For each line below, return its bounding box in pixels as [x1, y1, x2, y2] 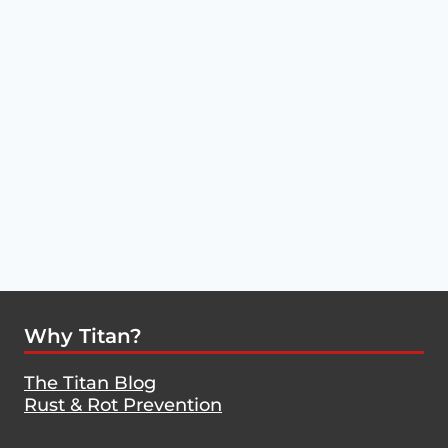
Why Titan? [24, 324, 142, 349]
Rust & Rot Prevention [24, 394, 222, 417]
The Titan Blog [24, 372, 156, 395]
